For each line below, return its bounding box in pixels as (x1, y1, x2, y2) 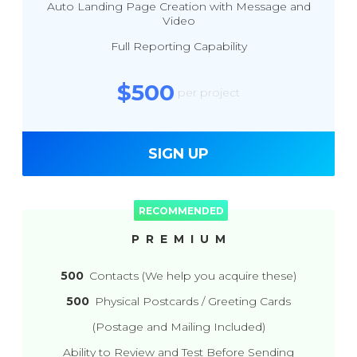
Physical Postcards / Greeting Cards (91, 294, 291, 308)
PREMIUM (131, 232, 232, 246)
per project (178, 84, 240, 100)
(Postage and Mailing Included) (92, 320, 265, 334)
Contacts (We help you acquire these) (85, 269, 296, 283)
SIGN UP (148, 145, 209, 163)
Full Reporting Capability (110, 39, 247, 53)
